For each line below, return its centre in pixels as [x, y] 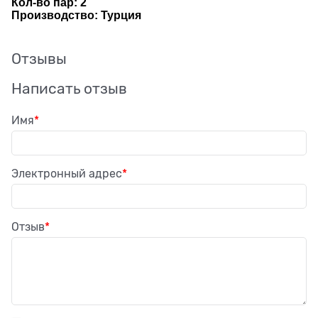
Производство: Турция [76, 15]
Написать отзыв [69, 88]
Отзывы [39, 59]
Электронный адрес [67, 174]
